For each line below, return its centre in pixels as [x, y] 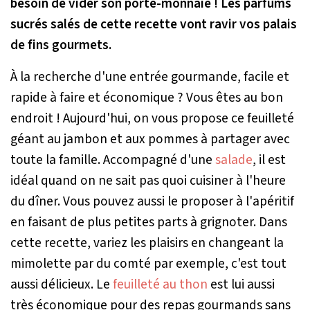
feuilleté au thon [160, 284]
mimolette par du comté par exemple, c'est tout [148, 263]
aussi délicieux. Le [62, 284]
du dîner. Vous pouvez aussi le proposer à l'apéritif [152, 201]
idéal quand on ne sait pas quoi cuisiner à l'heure [148, 180]
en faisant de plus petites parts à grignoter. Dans [149, 222]
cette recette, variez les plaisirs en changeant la [147, 243]
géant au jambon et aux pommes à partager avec [150, 139]
